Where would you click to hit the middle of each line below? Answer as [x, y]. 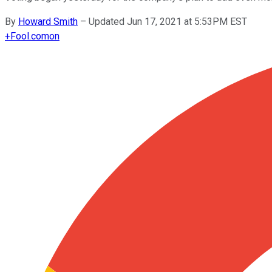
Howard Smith [48, 21]
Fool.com [30, 36]
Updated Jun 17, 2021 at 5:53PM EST [168, 21]
